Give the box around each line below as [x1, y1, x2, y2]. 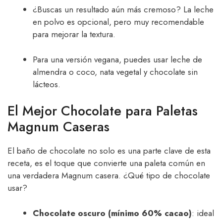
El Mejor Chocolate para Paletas [7, 101, 198, 121]
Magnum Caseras [7, 117, 110, 137]
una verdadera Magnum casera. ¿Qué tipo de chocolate [7, 169, 210, 182]
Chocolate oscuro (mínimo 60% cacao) [33, 207, 192, 219]
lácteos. [33, 78, 60, 90]
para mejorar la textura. [33, 28, 115, 41]
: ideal [192, 207, 214, 219]
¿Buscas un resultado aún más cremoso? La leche [33, 3, 214, 16]
